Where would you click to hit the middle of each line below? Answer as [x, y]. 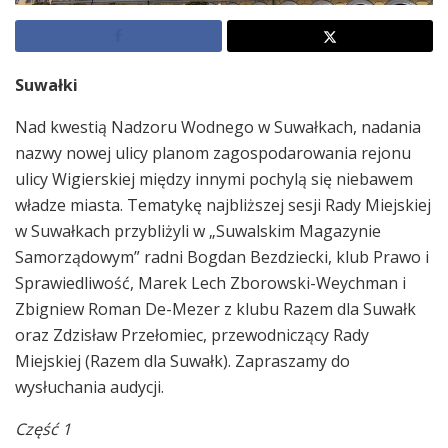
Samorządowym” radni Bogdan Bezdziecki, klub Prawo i [222, 256]
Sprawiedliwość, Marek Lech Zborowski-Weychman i [210, 282]
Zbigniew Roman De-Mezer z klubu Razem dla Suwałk [215, 308]
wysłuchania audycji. [89, 386]
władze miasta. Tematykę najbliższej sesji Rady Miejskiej [223, 204]
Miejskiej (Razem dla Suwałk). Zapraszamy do [182, 360]
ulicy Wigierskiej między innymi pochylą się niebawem [214, 178]
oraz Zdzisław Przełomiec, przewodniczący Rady [192, 334]
